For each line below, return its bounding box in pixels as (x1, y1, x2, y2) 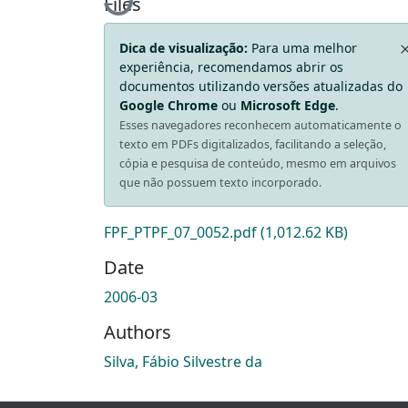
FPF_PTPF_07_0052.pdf (104, 222, 260, 243)
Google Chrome (119, 97, 218, 115)
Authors (104, 320, 171, 345)
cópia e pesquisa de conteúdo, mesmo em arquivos (119, 156, 396, 172)
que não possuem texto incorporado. (119, 175, 321, 191)
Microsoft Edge (240, 97, 335, 115)
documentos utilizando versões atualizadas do (119, 77, 403, 96)
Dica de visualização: (119, 39, 248, 57)
